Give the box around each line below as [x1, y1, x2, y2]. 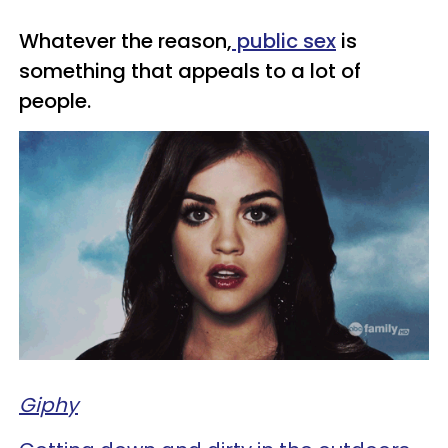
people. [19, 87, 91, 115]
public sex [232, 27, 336, 55]
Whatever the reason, [19, 27, 232, 55]
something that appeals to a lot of [19, 57, 361, 85]
